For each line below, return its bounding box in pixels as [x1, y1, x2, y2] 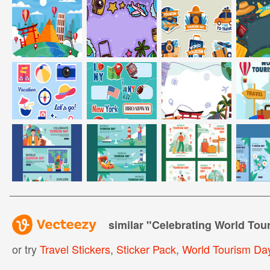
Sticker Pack [116, 240, 176, 257]
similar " [108, 216, 152, 233]
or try [11, 240, 40, 257]
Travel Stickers [39, 240, 110, 257]
